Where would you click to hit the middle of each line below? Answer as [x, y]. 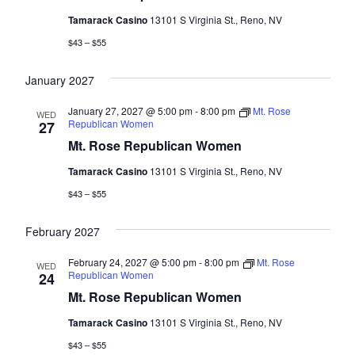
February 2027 [62, 232]
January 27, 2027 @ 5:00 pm [130, 111]
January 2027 [59, 80]
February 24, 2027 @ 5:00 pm [132, 262]
